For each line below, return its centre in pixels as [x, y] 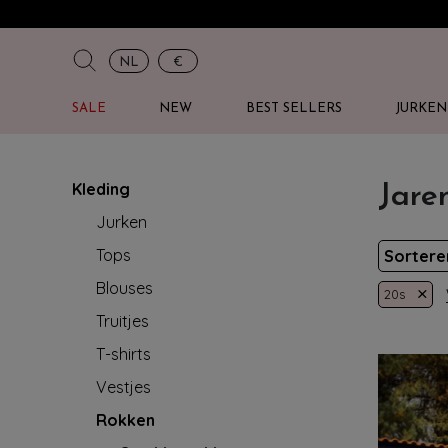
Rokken [125, 420]
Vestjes [123, 387]
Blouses [124, 288]
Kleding [101, 189]
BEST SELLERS [293, 108]
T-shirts [123, 354]
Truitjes [122, 321]
